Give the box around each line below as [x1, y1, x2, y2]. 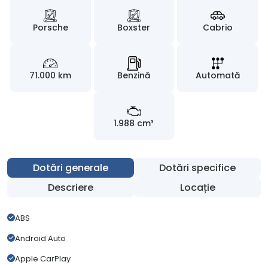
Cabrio [202, 21, 233, 33]
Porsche [32, 21, 68, 33]
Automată [195, 69, 240, 81]
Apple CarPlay [15, 252, 71, 264]
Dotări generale [33, 160, 108, 175]
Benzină [117, 69, 151, 81]
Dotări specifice [159, 160, 236, 175]
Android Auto [15, 232, 66, 244]
